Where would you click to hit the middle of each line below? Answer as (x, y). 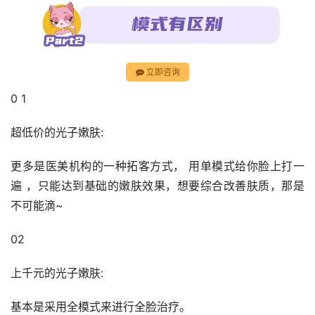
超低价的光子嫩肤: (57, 133)
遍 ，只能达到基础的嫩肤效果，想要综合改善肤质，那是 (157, 186)
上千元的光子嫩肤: (57, 273)
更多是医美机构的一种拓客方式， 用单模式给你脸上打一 (157, 166)
